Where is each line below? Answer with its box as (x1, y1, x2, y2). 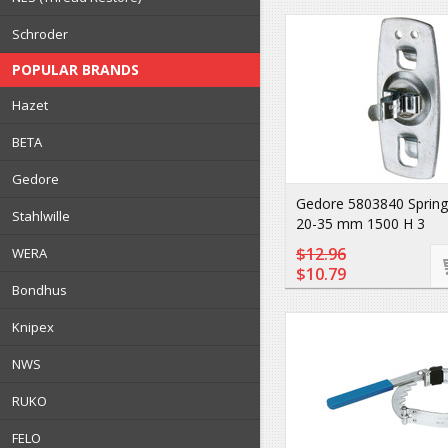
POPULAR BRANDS (12, 60, 139, 79)
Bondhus (12, 281, 67, 299)
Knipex (12, 318, 54, 336)
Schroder (12, 25, 68, 43)
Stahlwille (12, 207, 70, 225)
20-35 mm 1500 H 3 (296, 214, 425, 233)
